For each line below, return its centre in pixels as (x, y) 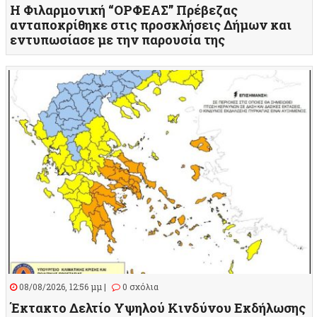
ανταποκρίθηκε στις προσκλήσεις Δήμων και (151, 25)
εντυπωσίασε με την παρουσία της (117, 40)
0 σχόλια (139, 287)
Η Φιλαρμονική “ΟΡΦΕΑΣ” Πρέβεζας (124, 10)
